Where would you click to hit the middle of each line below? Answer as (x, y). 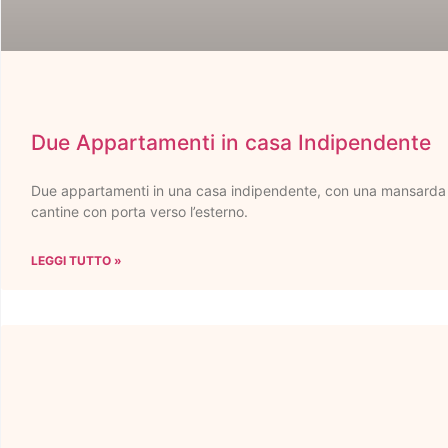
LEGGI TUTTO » (76, 261)
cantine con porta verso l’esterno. (139, 212)
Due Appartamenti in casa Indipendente (231, 143)
